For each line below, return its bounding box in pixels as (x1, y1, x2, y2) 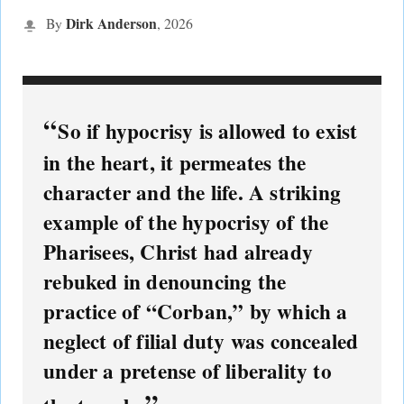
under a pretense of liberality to (43, 354, 332, 386)
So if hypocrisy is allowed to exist (58, 115, 358, 146)
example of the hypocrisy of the (43, 206, 329, 237)
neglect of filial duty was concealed (43, 325, 359, 356)
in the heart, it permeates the (43, 146, 307, 178)
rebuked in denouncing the (43, 265, 287, 297)
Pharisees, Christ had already (43, 235, 313, 267)
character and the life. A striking (43, 176, 341, 207)
